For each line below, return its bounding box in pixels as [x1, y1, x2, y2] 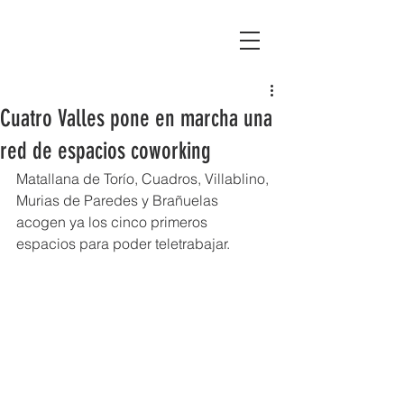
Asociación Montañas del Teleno [22, 31, 209, 51]
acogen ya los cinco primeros [16, 213, 211, 231]
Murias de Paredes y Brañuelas [16, 191, 222, 209]
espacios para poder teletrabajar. [16, 234, 230, 252]
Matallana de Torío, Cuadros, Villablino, [16, 170, 272, 188]
